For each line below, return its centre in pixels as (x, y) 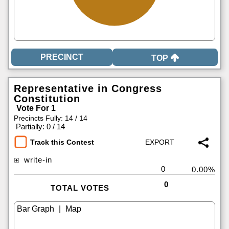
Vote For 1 (36, 108)
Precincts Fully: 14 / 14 (51, 118)
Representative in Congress (88, 88)
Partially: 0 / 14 (40, 127)
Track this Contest (62, 142)
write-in (37, 160)
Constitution (47, 99)
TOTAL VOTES (80, 188)
